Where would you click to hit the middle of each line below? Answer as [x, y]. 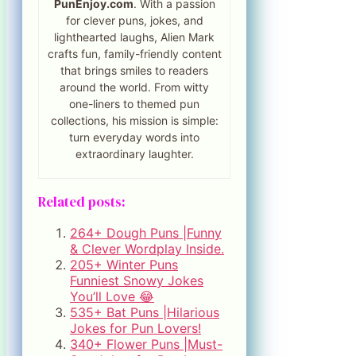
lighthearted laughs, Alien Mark [135, 37]
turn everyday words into [135, 137]
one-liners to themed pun [135, 103]
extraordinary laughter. [134, 153]
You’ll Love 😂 [112, 296]
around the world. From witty [135, 87]
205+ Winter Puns [124, 264]
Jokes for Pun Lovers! [135, 328]
